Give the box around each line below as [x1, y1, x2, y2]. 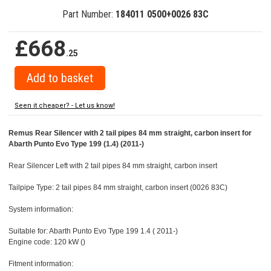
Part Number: [62, 8, 116, 21]
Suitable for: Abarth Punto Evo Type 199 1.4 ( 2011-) [8, 227, 178, 236]
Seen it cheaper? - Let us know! [15, 102, 115, 110]
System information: [8, 205, 73, 214]
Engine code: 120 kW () [8, 238, 85, 247]
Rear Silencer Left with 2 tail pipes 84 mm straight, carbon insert [8, 162, 217, 171]
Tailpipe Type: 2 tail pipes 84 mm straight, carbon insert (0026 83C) [8, 183, 227, 192]
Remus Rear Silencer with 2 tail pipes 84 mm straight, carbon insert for [8, 129, 252, 138]
